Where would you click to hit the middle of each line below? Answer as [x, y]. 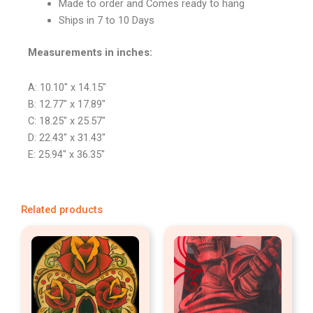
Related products [62, 210]
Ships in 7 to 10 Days [106, 21]
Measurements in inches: [90, 53]
